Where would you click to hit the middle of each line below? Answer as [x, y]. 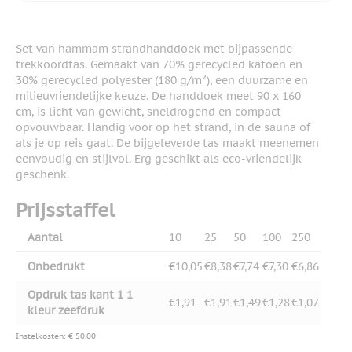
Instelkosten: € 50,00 [56, 336]
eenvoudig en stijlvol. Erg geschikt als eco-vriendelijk [159, 159]
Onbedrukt [56, 267]
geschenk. [42, 175]
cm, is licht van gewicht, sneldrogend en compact [148, 112]
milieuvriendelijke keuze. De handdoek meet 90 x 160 [158, 96]
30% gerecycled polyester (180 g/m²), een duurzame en [162, 81]
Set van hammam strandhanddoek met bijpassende [154, 49]
